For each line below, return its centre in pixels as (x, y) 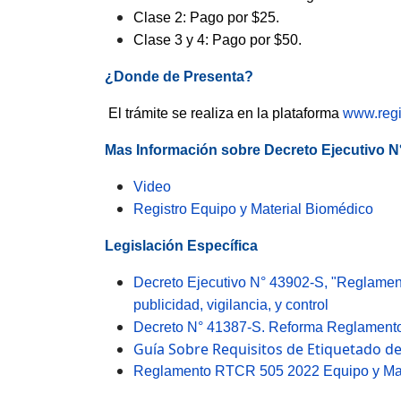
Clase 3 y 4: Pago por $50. (218, 40)
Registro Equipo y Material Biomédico (253, 209)
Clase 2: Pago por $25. (206, 17)
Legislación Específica (181, 246)
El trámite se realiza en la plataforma (224, 113)
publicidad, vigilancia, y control (231, 305)
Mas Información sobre (184, 150)
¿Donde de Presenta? (179, 77)
